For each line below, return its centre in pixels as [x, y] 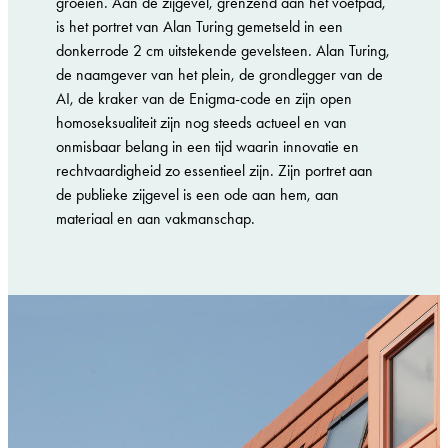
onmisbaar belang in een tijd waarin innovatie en [207, 146]
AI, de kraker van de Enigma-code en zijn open [204, 98]
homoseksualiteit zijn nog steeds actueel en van [201, 122]
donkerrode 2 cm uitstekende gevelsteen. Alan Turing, [223, 50]
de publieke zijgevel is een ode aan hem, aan [197, 194]
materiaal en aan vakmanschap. [155, 218]
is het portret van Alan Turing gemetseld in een [199, 26]
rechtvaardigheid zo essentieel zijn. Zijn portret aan [214, 170]
